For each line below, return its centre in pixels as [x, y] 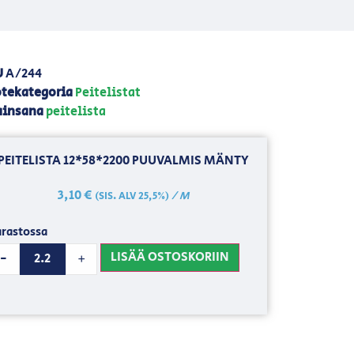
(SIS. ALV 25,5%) [132, 196]
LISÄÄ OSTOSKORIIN [169, 257]
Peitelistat [107, 92]
